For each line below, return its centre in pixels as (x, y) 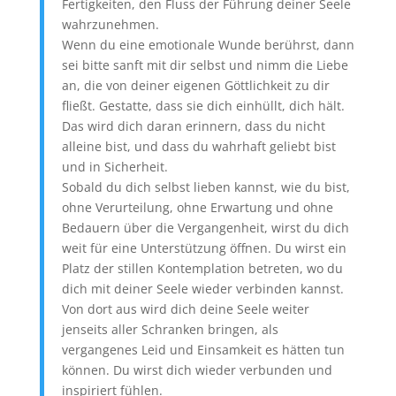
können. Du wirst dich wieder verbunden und (197, 370)
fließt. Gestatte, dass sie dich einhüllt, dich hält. (203, 106)
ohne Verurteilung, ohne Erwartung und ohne (197, 207)
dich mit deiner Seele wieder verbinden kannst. (202, 289)
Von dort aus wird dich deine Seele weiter (185, 309)
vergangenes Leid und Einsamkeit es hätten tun (203, 350)
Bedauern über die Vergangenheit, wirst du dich (205, 228)
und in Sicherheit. (114, 167)
